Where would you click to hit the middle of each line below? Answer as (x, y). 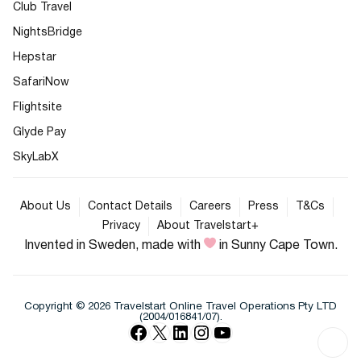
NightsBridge (48, 32)
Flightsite (37, 107)
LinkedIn (191, 331)
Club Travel (42, 7)
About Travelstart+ (208, 226)
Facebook (153, 331)
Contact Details (130, 206)
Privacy (121, 226)
